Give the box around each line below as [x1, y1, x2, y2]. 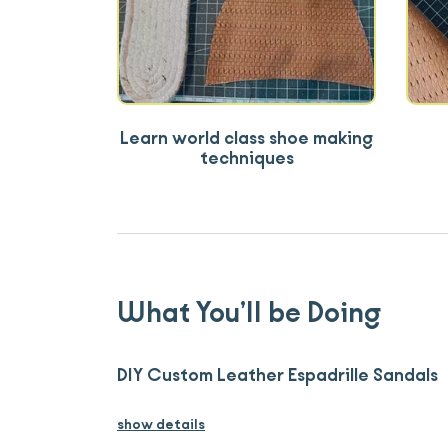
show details [117, 415, 205, 435]
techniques [199, 146, 294, 171]
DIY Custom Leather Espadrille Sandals [117, 363, 438, 388]
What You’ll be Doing [117, 294, 381, 333]
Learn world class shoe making [120, 126, 373, 151]
